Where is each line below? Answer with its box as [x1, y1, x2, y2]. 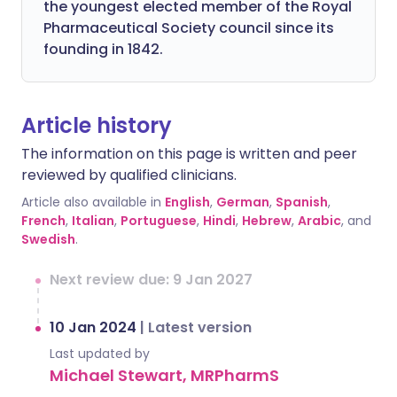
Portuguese [121, 212, 197, 230]
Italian [72, 212, 114, 230]
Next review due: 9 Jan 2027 [50, 269, 253, 290]
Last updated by [50, 345, 150, 362]
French [21, 212, 66, 230]
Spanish [276, 193, 328, 211]
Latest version [148, 317, 252, 338]
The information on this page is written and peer [21, 144, 357, 164]
